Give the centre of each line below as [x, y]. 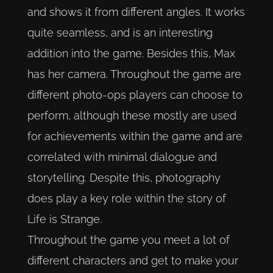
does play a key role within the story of [126, 199]
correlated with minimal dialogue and [122, 157]
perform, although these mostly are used [132, 116]
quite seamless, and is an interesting [120, 33]
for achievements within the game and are [135, 136]
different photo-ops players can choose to [135, 95]
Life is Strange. [64, 219]
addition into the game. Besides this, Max [131, 54]
